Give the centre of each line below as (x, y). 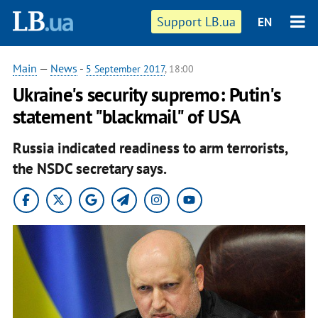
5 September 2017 (125, 69)
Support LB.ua (197, 22)
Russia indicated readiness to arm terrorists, (150, 148)
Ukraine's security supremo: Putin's (147, 94)
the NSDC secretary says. (89, 168)
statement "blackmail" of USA (126, 116)
